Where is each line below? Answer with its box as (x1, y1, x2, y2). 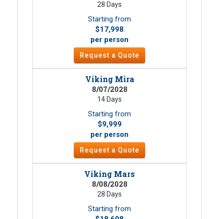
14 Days (97, 95, 122, 103)
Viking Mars (84, 168, 135, 179)
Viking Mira (85, 73, 134, 84)
